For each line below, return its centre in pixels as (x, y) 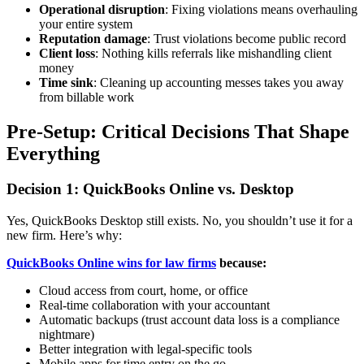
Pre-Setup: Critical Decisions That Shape (178, 131)
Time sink (66, 82)
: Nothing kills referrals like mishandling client (213, 53)
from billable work (87, 97)
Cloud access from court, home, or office (143, 291)
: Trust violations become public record (247, 38)
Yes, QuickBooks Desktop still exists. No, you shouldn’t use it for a (180, 221)
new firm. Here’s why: (64, 236)
